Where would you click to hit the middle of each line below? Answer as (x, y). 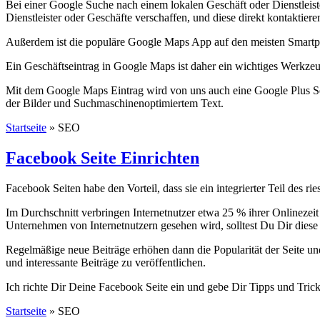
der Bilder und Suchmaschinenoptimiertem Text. (115, 103)
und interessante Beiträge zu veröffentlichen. (106, 262)
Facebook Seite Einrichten (102, 157)
